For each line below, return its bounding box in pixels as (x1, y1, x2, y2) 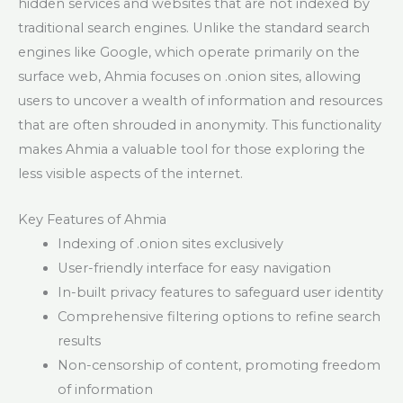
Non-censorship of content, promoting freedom (57, 356, 381, 373)
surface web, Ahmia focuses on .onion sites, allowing (18, 68, 361, 85)
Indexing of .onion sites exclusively (57, 235, 283, 252)
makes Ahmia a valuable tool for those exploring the (18, 141, 365, 158)
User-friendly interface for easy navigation (57, 259, 331, 276)
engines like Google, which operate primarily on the (18, 44, 360, 61)
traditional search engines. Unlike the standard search (18, 20, 370, 37)
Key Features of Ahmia (18, 210, 166, 228)
